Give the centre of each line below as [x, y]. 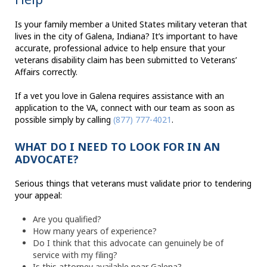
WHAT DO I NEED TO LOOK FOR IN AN [117, 147]
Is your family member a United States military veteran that [131, 24]
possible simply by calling [64, 120]
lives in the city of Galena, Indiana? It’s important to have [126, 36]
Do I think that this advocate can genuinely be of [128, 243]
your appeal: [38, 195]
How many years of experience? [95, 231]
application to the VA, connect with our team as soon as [125, 108]
